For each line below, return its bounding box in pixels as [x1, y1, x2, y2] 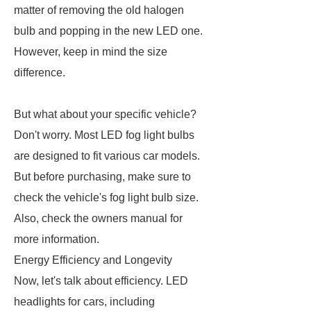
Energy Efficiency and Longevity [14, 254, 172, 266]
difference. [14, 67, 68, 78]
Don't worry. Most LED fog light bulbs [14, 129, 194, 141]
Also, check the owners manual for [14, 212, 183, 224]
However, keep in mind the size [14, 46, 167, 58]
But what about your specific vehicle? [14, 108, 196, 120]
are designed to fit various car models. [14, 150, 200, 162]
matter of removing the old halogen [14, 4, 184, 16]
